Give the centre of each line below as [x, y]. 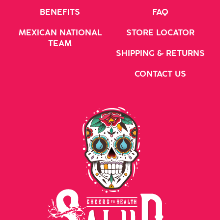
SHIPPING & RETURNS [160, 54]
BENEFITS [60, 13]
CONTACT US [160, 74]
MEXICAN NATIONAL [60, 33]
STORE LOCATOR [160, 33]
